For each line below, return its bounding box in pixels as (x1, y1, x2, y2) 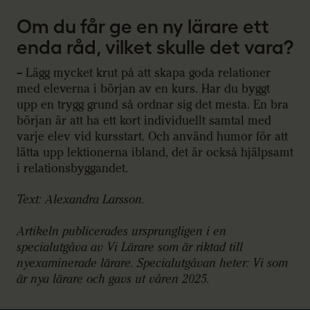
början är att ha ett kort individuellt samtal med (17, 113, 271, 128)
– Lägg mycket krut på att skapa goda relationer (17, 65, 271, 80)
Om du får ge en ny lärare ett (17, 15, 269, 37)
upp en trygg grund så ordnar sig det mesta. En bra (17, 97, 289, 112)
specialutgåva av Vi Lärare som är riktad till (17, 239, 243, 255)
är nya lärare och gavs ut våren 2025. (17, 271, 213, 286)
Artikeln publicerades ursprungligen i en (17, 224, 226, 239)
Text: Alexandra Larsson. (17, 192, 145, 208)
